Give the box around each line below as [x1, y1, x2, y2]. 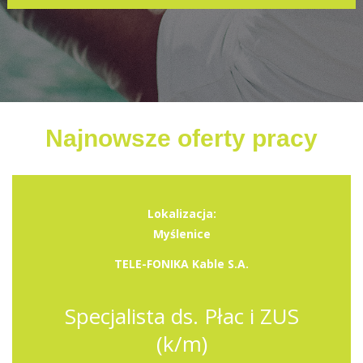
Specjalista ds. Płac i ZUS [64, 301, 299, 331]
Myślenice [152, 226, 211, 241]
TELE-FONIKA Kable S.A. [114, 256, 249, 271]
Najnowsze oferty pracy [45, 125, 318, 152]
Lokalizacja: [147, 206, 216, 221]
